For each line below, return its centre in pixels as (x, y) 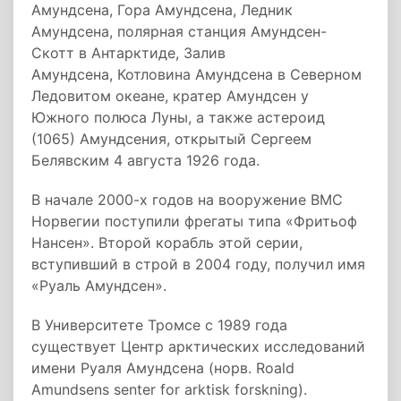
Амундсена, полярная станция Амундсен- (179, 31)
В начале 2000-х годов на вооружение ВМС (187, 200)
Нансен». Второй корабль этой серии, (167, 243)
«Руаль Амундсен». (99, 286)
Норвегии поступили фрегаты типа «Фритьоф (194, 221)
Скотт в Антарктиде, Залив (128, 53)
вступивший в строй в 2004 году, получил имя (198, 264)
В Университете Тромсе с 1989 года (159, 325)
